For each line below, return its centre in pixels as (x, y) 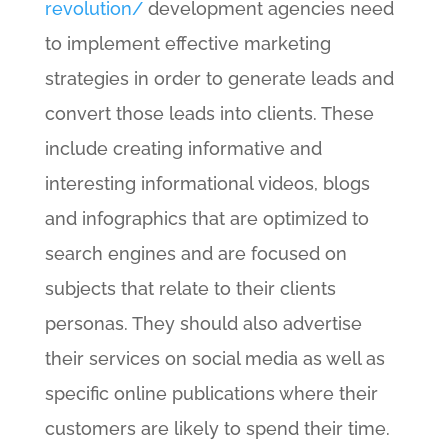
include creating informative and (183, 148)
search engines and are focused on (195, 253)
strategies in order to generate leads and (219, 78)
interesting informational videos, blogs (207, 183)
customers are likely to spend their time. (217, 428)
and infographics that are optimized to (206, 218)
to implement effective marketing (187, 43)
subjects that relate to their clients (190, 288)
